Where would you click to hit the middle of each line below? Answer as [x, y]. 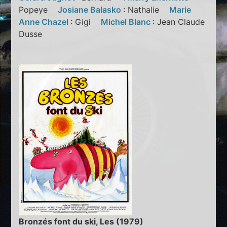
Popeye [39, 9]
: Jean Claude [179, 22]
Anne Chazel [45, 22]
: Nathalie [146, 9]
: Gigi [86, 22]
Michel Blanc [127, 22]
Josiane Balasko [91, 9]
